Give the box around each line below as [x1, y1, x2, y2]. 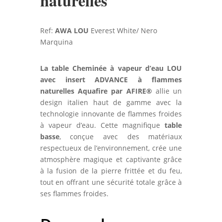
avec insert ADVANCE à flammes [40, 75, 182, 85]
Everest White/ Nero [88, 26, 157, 36]
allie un [152, 86, 182, 96]
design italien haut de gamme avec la [40, 98, 182, 108]
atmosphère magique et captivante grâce [40, 155, 182, 165]
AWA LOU [55, 26, 89, 36]
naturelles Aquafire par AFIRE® [40, 86, 152, 96]
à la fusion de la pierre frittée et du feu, [40, 166, 182, 176]
